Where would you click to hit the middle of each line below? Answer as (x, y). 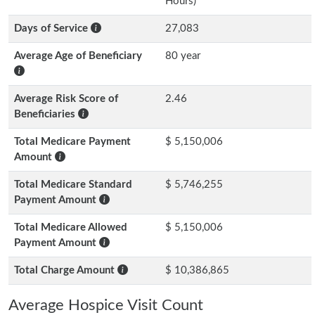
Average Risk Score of (66, 99)
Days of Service (52, 28)
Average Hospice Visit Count (106, 305)
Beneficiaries (46, 114)
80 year (183, 56)
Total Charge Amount (66, 270)
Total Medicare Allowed (71, 227)
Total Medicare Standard (73, 185)
